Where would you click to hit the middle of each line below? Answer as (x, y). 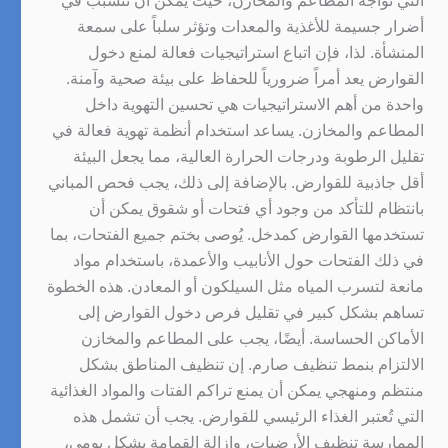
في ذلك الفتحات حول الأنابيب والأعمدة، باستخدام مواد (248, 260)
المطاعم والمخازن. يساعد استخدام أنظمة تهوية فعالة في (238, 130)
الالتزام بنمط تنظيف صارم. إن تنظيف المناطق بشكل (251, 364)
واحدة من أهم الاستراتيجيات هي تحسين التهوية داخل (254, 104)
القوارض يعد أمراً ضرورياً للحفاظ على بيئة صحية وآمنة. (245, 78)
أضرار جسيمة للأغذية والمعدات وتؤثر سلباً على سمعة (250, 26)
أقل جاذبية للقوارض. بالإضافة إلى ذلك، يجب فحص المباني (236, 182)
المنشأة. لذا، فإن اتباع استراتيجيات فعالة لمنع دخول (256, 52)
